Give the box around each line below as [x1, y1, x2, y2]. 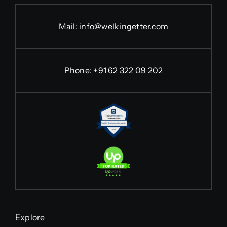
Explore [15, 212, 45, 222]
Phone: [64, 65, 94, 75]
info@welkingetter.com [79, 21, 169, 31]
